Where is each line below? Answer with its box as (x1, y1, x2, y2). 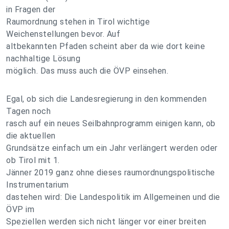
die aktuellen (6, 131, 56, 141)
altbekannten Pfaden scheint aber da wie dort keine (6, 41, 205, 51)
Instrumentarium (6, 180, 69, 190)
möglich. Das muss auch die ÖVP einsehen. (6, 66, 168, 76)
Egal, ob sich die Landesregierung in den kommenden (6, 94, 207, 104)
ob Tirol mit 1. (6, 155, 60, 165)
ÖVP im (6, 204, 34, 214)
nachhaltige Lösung (6, 54, 80, 63)
